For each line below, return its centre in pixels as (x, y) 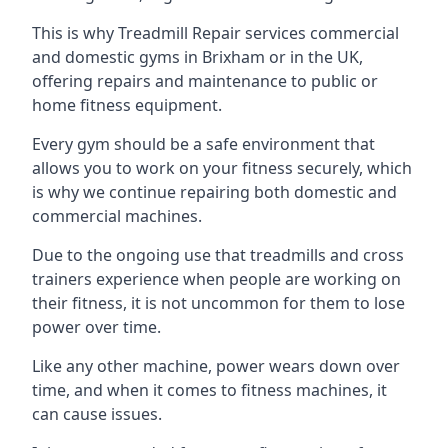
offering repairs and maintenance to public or (205, 81)
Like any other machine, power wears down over (216, 366)
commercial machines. (117, 216)
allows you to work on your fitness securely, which (222, 168)
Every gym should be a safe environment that (203, 144)
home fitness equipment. (127, 105)
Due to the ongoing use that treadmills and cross (218, 255)
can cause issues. (97, 414)
